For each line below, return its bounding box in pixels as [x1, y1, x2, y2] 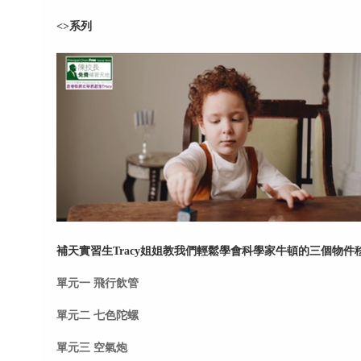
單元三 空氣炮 [56, 341, 127, 354]
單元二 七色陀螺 [56, 309, 139, 322]
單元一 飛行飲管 [56, 276, 139, 289]
